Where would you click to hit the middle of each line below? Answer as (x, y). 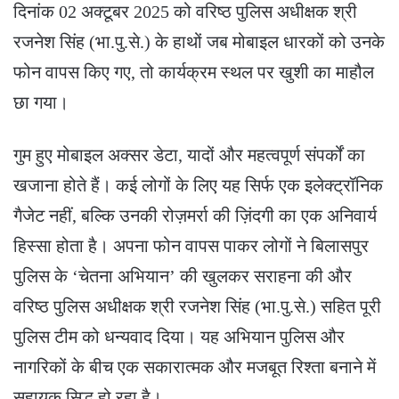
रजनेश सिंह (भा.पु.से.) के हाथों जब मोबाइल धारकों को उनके (199, 42)
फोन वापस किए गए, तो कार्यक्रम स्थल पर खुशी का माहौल (194, 73)
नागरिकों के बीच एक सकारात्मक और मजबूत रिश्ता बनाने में (195, 367)
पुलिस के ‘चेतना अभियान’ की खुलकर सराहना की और (183, 277)
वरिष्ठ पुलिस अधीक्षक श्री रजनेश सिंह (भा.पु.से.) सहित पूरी (197, 307)
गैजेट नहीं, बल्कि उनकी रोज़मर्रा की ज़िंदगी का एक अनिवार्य (195, 216)
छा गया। (41, 103)
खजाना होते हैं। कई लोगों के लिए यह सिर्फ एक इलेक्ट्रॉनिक (198, 186)
